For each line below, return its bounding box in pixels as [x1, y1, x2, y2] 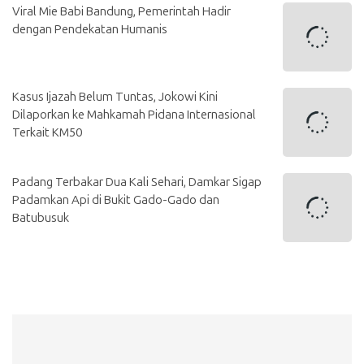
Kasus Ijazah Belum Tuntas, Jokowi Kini [12, 89, 218, 105]
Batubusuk [12, 210, 69, 226]
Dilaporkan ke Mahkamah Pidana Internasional [12, 107, 256, 123]
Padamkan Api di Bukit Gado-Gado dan [12, 193, 219, 208]
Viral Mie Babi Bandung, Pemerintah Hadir [12, 4, 231, 19]
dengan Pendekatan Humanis [12, 22, 167, 37]
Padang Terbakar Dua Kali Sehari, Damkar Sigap [12, 175, 262, 190]
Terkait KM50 [12, 125, 82, 141]
